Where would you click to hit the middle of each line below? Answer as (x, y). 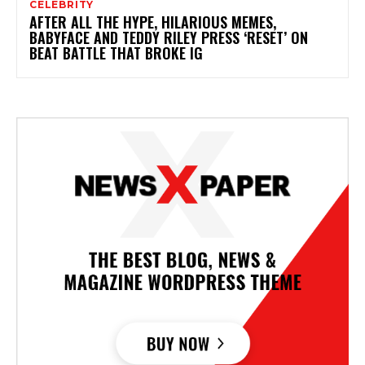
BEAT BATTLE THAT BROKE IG (116, 53)
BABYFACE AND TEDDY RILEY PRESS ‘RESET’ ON (169, 37)
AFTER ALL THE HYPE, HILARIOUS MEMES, (153, 22)
